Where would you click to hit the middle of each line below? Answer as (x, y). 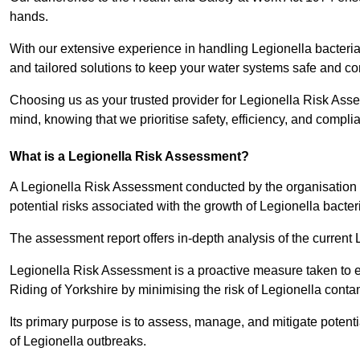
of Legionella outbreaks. (78, 342)
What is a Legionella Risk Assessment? (129, 157)
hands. (29, 17)
